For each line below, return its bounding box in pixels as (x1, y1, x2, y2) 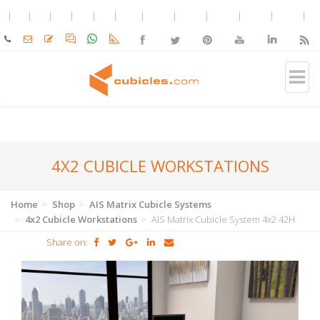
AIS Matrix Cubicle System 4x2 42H (149, 213, 295, 226)
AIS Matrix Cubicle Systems (89, 198, 211, 211)
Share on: (46, 236, 88, 249)
